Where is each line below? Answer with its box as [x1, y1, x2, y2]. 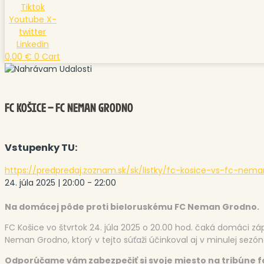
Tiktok [20, 1, 45, 13]
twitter [19, 26, 47, 38]
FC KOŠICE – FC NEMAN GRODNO [5, 102, 133, 114]
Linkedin [16, 38, 49, 50]
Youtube [8, 14, 44, 25]
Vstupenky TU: [5, 141, 78, 154]
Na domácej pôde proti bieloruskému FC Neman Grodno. [5, 201, 259, 213]
